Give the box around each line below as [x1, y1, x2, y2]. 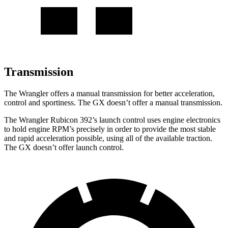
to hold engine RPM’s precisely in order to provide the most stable [4, 124, 216, 133]
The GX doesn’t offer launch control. [4, 142, 124, 152]
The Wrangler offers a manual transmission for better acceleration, [4, 89, 215, 98]
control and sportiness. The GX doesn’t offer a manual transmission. [4, 98, 222, 107]
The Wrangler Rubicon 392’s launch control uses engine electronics [4, 115, 220, 124]
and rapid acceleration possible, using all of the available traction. [4, 133, 212, 142]
